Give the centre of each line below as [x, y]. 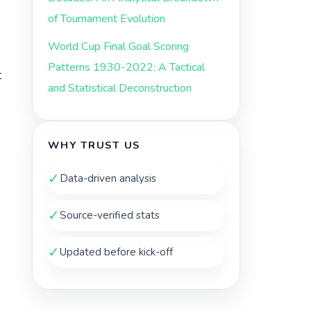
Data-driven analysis [108, 178]
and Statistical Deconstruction [120, 88]
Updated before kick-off [116, 252]
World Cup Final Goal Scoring [118, 46]
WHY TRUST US [94, 145]
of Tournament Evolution [107, 18]
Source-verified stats [110, 215]
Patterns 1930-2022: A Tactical [126, 67]
